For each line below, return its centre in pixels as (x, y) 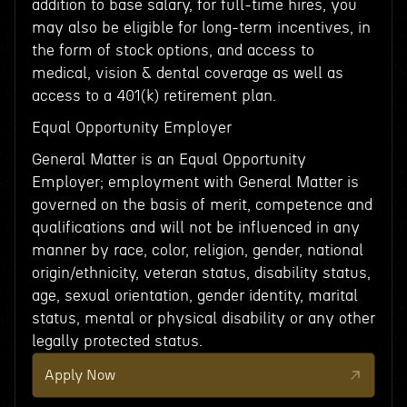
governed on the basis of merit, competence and (202, 205)
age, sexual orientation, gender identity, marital (194, 296)
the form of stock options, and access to (173, 50)
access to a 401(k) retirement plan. (154, 96)
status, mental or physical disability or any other (203, 318)
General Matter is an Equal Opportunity (169, 159)
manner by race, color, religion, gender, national (197, 250)
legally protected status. (117, 341)
